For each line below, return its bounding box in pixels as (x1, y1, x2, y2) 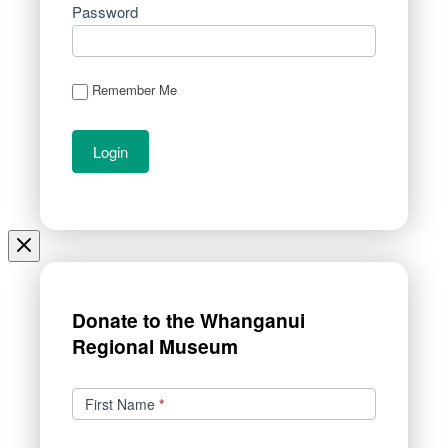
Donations (71, 371, 144, 395)
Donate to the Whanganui (72, 306, 305, 335)
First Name (85, 394, 159, 415)
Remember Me (92, 80, 177, 100)
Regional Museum (72, 332, 238, 361)
